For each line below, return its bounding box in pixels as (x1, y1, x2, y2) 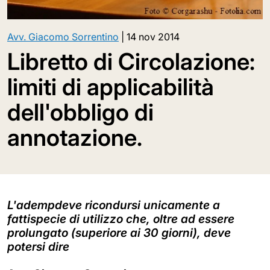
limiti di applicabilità (7, 73, 214, 101)
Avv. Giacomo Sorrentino (7, 31, 119, 43)
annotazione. (7, 124, 142, 152)
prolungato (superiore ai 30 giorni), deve (7, 225, 231, 240)
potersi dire (7, 239, 69, 254)
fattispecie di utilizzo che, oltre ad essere (7, 212, 234, 227)
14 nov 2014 (127, 31, 180, 43)
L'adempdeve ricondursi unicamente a (7, 198, 220, 213)
